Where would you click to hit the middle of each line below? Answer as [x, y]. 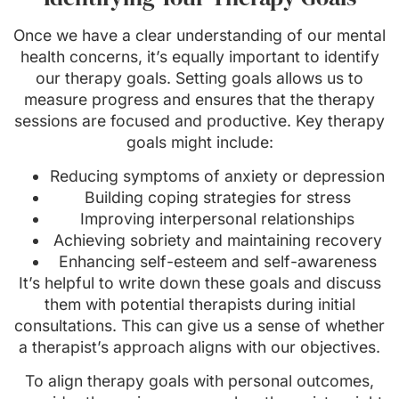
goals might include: [199, 142]
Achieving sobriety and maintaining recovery [217, 240]
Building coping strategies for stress [217, 198]
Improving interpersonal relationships [217, 219]
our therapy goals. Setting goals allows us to [199, 77]
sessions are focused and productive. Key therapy [199, 120]
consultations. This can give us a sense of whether [199, 326]
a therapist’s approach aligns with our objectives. [199, 347]
